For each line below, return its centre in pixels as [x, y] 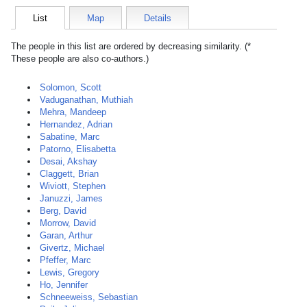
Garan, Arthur [66, 235]
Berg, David [63, 211]
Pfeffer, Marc [65, 260]
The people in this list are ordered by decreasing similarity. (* [131, 46]
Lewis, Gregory [70, 272]
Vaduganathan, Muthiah [86, 100]
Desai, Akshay [69, 161]
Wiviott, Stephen [73, 186]
